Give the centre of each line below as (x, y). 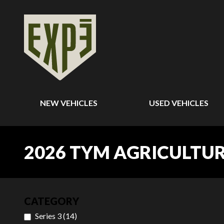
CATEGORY (51, 201)
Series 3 (48, 216)
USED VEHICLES (179, 103)
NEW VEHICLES (69, 103)
